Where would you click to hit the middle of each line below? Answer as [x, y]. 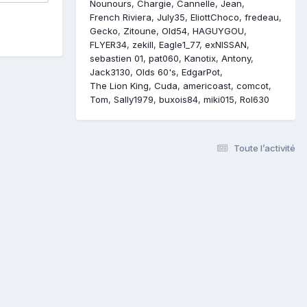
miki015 [219, 100]
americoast [207, 86]
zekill [143, 45]
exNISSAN [226, 45]
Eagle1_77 [179, 45]
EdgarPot [201, 72]
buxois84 [179, 100]
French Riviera [121, 17]
